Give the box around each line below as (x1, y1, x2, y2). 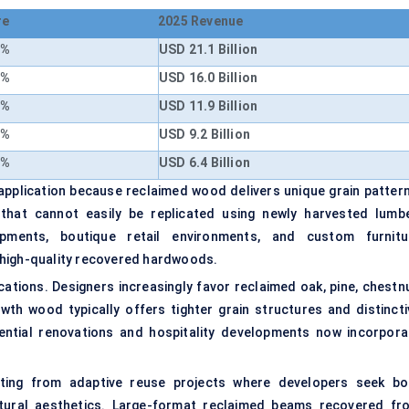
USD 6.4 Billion (159, 155, 250, 171)
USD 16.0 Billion (159, 70, 258, 86)
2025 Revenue (158, 14, 244, 29)
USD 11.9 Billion (159, 99, 258, 114)
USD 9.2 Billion (159, 127, 250, 142)
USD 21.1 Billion (159, 42, 258, 58)
